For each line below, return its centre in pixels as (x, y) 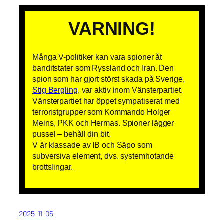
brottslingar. (53, 167)
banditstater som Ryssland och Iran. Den (103, 68)
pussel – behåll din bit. (72, 134)
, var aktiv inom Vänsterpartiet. (130, 90)
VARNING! (112, 29)
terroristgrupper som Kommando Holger (102, 112)
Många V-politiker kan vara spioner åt (97, 57)
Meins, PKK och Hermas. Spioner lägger (103, 123)
